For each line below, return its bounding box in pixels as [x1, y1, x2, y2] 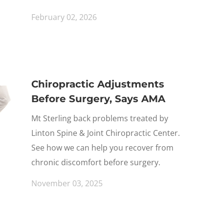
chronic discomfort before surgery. [31, 157, 160, 168]
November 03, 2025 [31, 178, 103, 189]
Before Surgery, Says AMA [31, 93, 165, 105]
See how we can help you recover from [31, 142, 174, 153]
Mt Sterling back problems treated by [31, 113, 168, 124]
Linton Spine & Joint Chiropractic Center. [31, 128, 180, 138]
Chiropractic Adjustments [31, 78, 164, 90]
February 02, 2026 [31, 12, 97, 22]
